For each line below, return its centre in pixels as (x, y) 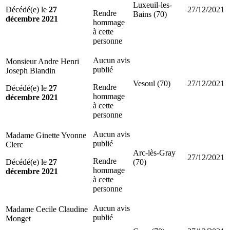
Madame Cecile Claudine (47, 209)
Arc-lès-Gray (154, 152)
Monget (18, 218)
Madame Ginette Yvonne (46, 135)
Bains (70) (150, 14)
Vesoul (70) (152, 83)
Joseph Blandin (31, 70)
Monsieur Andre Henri (42, 61)
